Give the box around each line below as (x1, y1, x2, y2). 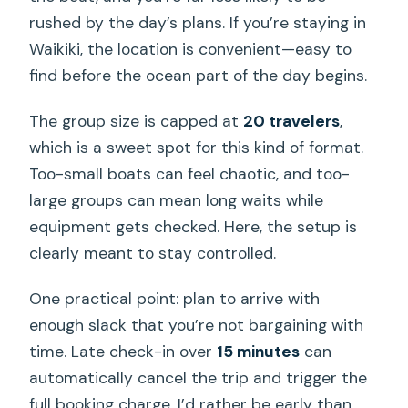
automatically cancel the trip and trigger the (29, 367, 368, 388)
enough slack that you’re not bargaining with (29, 314, 364, 335)
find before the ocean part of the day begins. (29, 65, 368, 86)
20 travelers (243, 110, 341, 131)
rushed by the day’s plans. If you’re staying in (29, 12, 367, 33)
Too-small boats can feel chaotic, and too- (29, 163, 351, 184)
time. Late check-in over (29, 341, 218, 362)
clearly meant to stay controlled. (29, 242, 277, 263)
